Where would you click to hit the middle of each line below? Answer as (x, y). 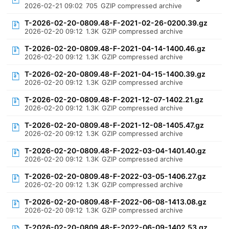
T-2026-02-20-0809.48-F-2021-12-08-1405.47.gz (114, 125)
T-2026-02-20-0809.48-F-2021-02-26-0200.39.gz (116, 23)
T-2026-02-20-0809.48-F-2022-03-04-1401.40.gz (116, 151)
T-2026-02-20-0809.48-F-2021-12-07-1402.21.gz (114, 99)
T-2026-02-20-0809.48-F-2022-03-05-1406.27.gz (116, 176)
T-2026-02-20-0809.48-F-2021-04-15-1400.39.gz (115, 74)
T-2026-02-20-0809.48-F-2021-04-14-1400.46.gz (115, 48)
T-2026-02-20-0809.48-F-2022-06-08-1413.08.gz (116, 202)
